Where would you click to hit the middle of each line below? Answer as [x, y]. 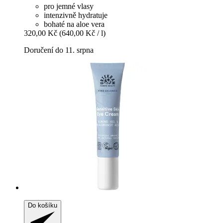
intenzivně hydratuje [76, 15]
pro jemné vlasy [69, 6]
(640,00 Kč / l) [82, 33]
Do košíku [43, 206]
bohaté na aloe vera [74, 24]
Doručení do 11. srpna [59, 50]
